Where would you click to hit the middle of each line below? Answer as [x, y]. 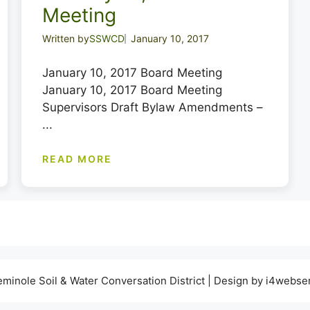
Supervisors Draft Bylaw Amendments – [152, 107]
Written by [65, 38]
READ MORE [77, 158]
